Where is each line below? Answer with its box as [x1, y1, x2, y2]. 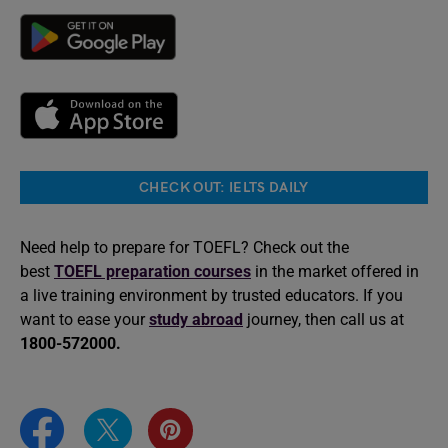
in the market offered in [255, 262, 419, 281]
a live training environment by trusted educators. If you [20, 286, 403, 305]
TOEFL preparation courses [54, 262, 251, 281]
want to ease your [20, 310, 149, 329]
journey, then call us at [243, 310, 404, 329]
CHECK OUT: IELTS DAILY [139, 179, 309, 196]
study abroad [149, 310, 243, 329]
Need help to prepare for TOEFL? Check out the [20, 238, 349, 257]
